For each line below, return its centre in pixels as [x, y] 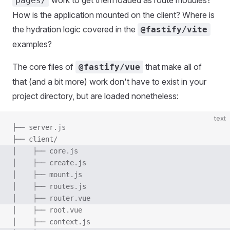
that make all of [172, 67]
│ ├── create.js [49, 163]
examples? [32, 44]
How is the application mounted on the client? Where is [113, 15]
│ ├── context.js [51, 222]
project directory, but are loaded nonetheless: [95, 96]
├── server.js [39, 127]
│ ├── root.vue [47, 210]
